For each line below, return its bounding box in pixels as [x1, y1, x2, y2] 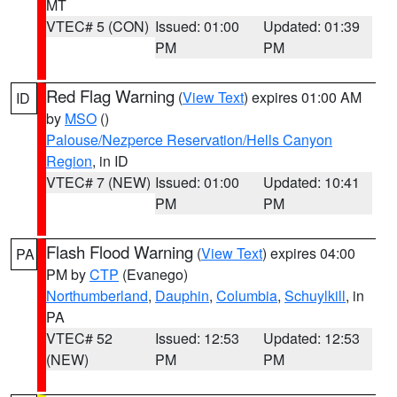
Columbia [216, 285, 277, 306]
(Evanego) [119, 264, 188, 284]
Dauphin [155, 285, 209, 306]
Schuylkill [284, 285, 346, 306]
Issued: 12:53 [154, 328, 239, 348]
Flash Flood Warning [46, 240, 193, 263]
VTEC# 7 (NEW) [46, 172, 151, 192]
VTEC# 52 [46, 328, 113, 348]
